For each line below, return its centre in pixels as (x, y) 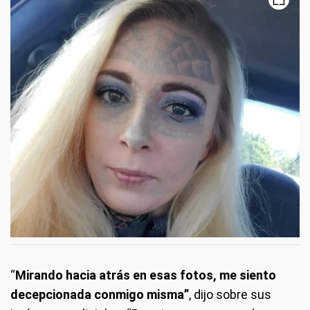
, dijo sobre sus (230, 294)
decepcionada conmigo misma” (100, 294)
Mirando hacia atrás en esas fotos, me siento (146, 275)
